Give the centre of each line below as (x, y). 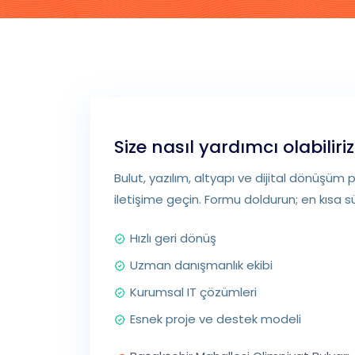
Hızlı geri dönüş (173, 238)
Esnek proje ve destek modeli (216, 319)
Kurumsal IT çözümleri (193, 292)
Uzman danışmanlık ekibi (201, 265)
